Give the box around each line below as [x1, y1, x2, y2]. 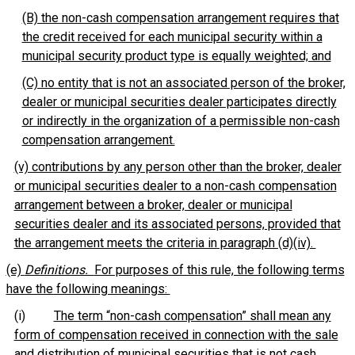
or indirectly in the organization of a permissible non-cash [21, 113, 340, 128]
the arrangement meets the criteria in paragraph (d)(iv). [13, 235, 316, 250]
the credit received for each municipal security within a [21, 29, 323, 44]
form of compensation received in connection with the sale [13, 327, 338, 342]
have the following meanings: [6, 281, 170, 296]
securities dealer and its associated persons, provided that [13, 216, 341, 231]
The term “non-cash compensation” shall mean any [53, 308, 331, 323]
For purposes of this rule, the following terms [94, 262, 345, 277]
